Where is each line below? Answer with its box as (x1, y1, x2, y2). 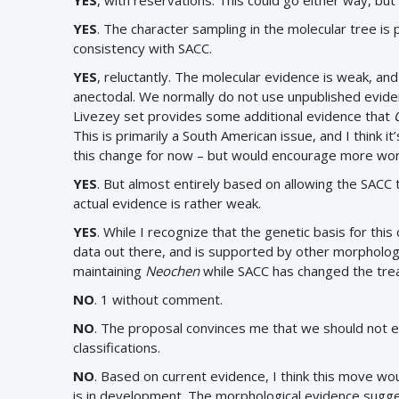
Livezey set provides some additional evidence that (73, 107, 394, 125)
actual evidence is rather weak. (73, 194, 261, 212)
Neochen (145, 262, 199, 280)
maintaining (73, 262, 145, 280)
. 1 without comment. (94, 290, 223, 308)
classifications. (73, 338, 160, 356)
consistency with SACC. (73, 39, 212, 57)
